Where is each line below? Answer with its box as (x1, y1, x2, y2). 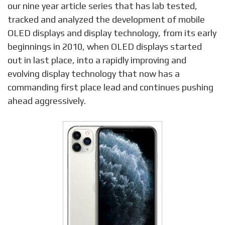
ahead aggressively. (8, 95, 86, 106)
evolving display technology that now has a (8, 68, 180, 79)
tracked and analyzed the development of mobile (8, 14, 205, 25)
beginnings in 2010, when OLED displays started (8, 41, 202, 52)
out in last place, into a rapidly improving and (8, 55, 186, 66)
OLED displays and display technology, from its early (8, 28, 216, 39)
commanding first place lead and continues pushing (8, 82, 213, 93)
